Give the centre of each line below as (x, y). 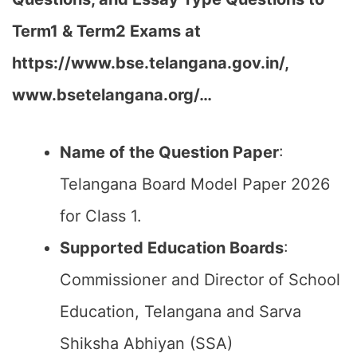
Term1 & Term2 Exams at (106, 31)
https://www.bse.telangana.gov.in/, (150, 63)
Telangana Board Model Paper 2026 (195, 184)
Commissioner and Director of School (200, 280)
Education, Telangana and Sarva (180, 312)
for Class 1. (101, 216)
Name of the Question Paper (169, 152)
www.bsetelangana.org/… (112, 95)
